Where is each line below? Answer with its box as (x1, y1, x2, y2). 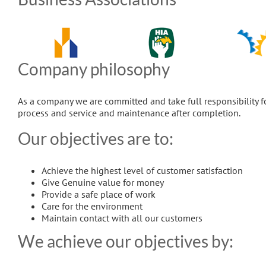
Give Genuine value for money (42, 176, 164, 188)
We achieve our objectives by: (18, 230, 233, 251)
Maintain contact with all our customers (42, 211, 202, 224)
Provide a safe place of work (42, 188, 156, 200)
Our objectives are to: (18, 128, 173, 149)
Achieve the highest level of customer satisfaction (42, 164, 243, 176)
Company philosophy (18, 59, 170, 80)
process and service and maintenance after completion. (18, 107, 240, 119)
